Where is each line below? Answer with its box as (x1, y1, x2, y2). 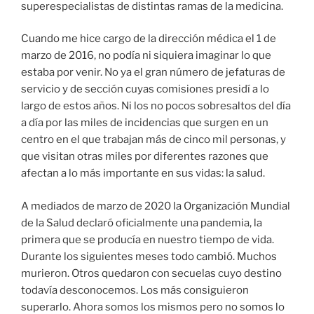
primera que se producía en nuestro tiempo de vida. (21, 233, 274, 246)
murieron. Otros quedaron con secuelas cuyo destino (21, 266, 282, 280)
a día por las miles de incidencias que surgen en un (21, 116, 268, 130)
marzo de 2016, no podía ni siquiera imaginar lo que (21, 49, 271, 62)
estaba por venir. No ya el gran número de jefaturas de (21, 66, 285, 79)
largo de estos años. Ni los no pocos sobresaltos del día (21, 100, 291, 113)
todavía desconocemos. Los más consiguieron (21, 283, 249, 296)
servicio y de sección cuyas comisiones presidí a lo (21, 83, 269, 96)
